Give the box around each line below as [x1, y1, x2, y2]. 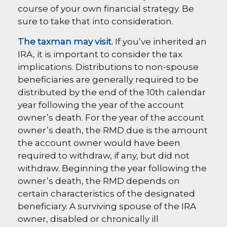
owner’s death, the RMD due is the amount [18, 125, 208, 135]
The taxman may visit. [18, 36, 113, 47]
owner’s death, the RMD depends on [18, 176, 180, 186]
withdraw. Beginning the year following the [18, 163, 207, 173]
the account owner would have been [18, 138, 180, 148]
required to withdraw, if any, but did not [18, 150, 190, 161]
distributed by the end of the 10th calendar [18, 87, 206, 97]
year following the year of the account [18, 100, 184, 110]
